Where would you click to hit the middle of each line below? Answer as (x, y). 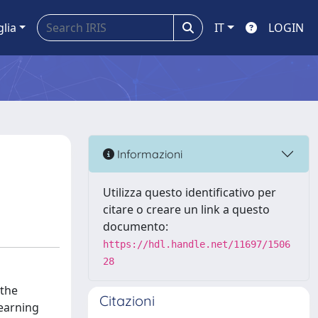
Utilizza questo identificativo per (190, 192)
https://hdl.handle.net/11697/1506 (197, 244)
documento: (136, 226)
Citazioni (127, 301)
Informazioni (148, 154)
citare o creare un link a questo (186, 209)
